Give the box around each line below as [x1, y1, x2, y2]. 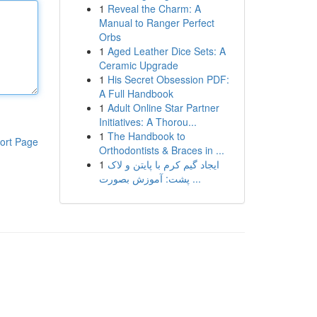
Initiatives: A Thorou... [98, 115, 197, 129]
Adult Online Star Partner [107, 100, 219, 115]
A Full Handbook [98, 86, 173, 100]
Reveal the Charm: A [107, 1, 201, 16]
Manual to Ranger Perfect [98, 16, 214, 30]
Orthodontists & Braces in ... [98, 143, 224, 157]
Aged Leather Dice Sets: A [107, 44, 226, 58]
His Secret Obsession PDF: [107, 72, 229, 86]
